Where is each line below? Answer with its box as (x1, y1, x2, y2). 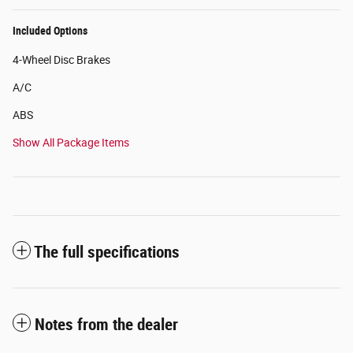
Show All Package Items (13, 136, 129, 150)
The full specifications (34, 243, 180, 262)
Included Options (13, 24, 87, 38)
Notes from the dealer (35, 315, 178, 335)
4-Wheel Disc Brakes (13, 54, 110, 67)
